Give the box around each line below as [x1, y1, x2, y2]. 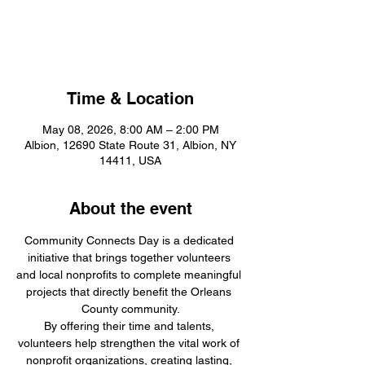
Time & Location [67, 89, 194, 108]
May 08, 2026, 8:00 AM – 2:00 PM [42, 123, 219, 136]
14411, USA [99, 154, 161, 167]
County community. [81, 302, 180, 315]
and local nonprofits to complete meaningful [16, 268, 244, 281]
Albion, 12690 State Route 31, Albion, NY [24, 139, 236, 152]
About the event [68, 199, 192, 218]
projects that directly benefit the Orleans [26, 285, 235, 298]
